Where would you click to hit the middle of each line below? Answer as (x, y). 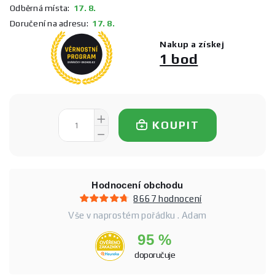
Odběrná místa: (40, 8)
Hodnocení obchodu (137, 185)
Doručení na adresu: (49, 23)
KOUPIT (176, 125)
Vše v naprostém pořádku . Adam (137, 215)
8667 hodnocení (168, 198)
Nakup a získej (192, 45)
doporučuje (155, 254)
